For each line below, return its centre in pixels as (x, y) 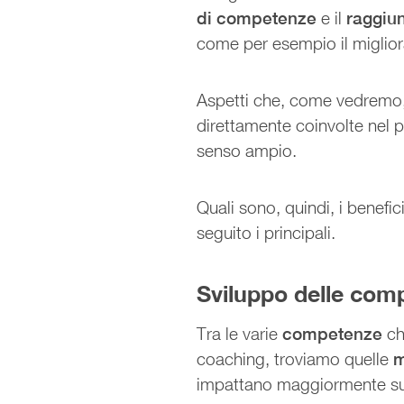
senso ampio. (247, 150)
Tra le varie (240, 333)
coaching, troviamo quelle (295, 358)
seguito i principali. (269, 232)
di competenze (257, 18)
